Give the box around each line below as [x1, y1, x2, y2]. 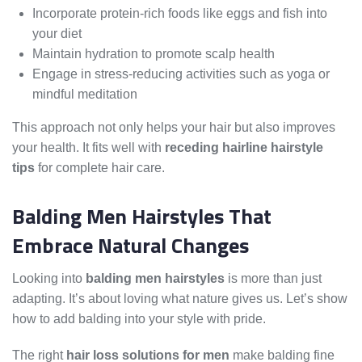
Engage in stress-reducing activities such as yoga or [32, 67, 330, 82]
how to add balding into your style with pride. [12, 312, 266, 326]
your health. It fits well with [12, 141, 165, 155]
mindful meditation [32, 87, 137, 102]
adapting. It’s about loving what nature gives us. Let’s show [12, 292, 347, 306]
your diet [32, 27, 82, 41]
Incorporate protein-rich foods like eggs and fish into [32, 6, 327, 21]
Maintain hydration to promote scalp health [32, 47, 275, 61]
